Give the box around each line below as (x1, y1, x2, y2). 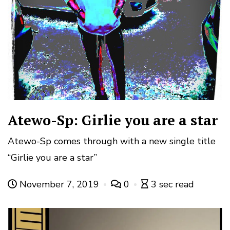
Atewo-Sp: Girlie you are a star (8, 111, 218, 130)
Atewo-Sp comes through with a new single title (8, 135, 216, 148)
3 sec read (151, 178, 194, 191)
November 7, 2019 (17, 178, 102, 191)
